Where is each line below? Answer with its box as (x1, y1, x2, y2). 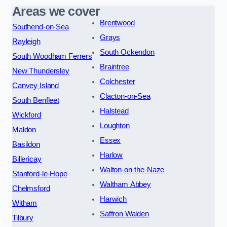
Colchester (99, 77, 135, 86)
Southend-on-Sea (12, 22, 69, 31)
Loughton (99, 121, 130, 130)
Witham (12, 199, 37, 207)
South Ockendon (99, 48, 155, 56)
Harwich (99, 195, 127, 203)
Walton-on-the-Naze (99, 165, 165, 174)
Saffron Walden (99, 209, 149, 218)
